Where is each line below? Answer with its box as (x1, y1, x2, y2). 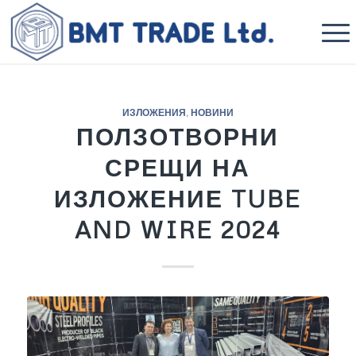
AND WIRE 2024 (75, 215, 281, 244)
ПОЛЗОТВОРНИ (76, 122, 280, 151)
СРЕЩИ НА (105, 153, 251, 182)
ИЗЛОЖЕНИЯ (122, 106, 186, 118)
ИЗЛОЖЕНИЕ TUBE (54, 184, 302, 213)
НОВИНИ (190, 106, 234, 118)
